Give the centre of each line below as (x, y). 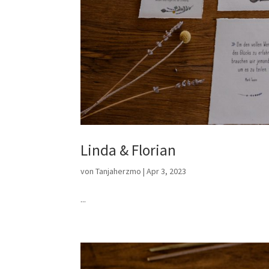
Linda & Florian (128, 150)
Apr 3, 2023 (167, 171)
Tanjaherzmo (119, 171)
